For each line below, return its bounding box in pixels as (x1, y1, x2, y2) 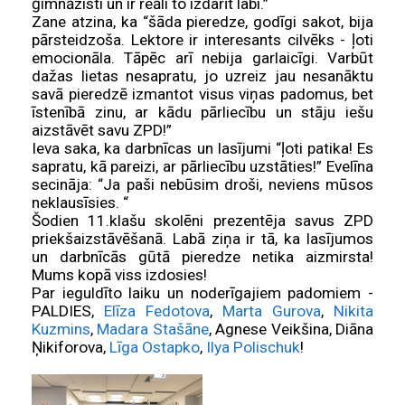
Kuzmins (32, 320, 90, 339)
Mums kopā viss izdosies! (32, 266, 207, 285)
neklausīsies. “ (32, 193, 128, 212)
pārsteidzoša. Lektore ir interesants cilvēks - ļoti (32, 31, 373, 50)
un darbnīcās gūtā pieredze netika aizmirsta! (32, 248, 373, 267)
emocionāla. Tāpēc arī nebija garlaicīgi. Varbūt (32, 49, 373, 68)
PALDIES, (32, 302, 104, 321)
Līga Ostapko (109, 338, 200, 357)
